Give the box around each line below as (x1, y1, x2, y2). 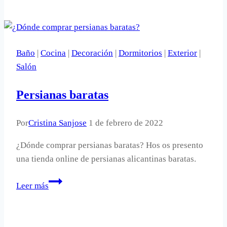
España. (48, 37, 76, 47)
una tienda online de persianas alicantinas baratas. (16, 154, 196, 164)
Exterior (168, 48, 197, 58)
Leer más (16, 180, 49, 191)
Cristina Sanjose (28, 118, 87, 128)
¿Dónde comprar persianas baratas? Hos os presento (16, 140, 203, 150)
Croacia (48, 10, 76, 20)
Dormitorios (119, 48, 162, 58)
